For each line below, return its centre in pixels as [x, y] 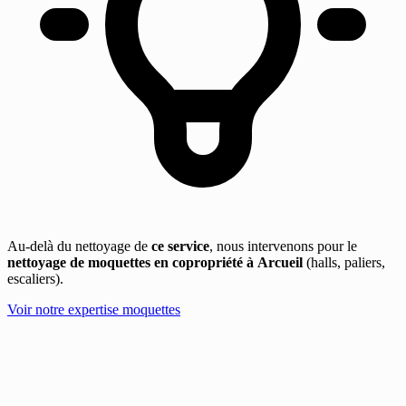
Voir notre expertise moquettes [94, 310]
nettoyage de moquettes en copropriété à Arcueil [155, 263]
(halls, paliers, [344, 263]
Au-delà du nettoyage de [79, 246]
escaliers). [35, 279]
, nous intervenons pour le [283, 246]
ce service [180, 246]
